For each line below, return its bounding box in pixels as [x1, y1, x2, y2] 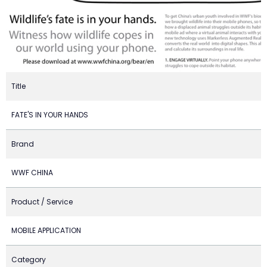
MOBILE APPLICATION [11, 225, 81, 235]
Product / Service [11, 197, 73, 207]
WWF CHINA [11, 167, 53, 178]
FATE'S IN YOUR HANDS [11, 110, 88, 120]
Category [11, 254, 46, 265]
